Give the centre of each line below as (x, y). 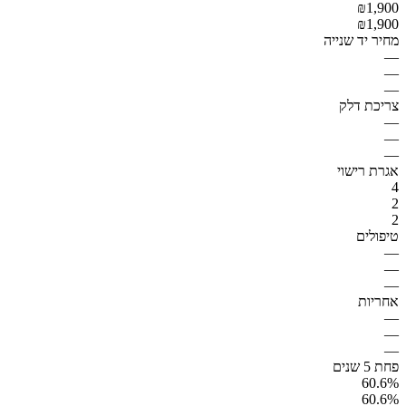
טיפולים (377, 236)
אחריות (378, 301)
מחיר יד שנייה (361, 40)
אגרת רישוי (368, 170)
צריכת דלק (369, 105)
